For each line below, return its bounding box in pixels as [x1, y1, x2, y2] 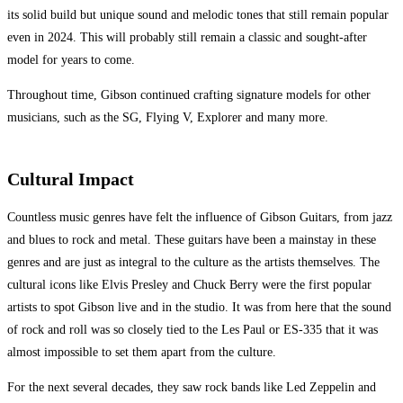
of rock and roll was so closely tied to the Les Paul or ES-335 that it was [7, 323, 378, 337]
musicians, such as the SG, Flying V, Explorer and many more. [7, 110, 328, 124]
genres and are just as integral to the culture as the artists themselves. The [7, 255, 380, 270]
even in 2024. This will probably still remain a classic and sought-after [7, 30, 367, 44]
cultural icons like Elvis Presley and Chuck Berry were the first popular [7, 278, 372, 292]
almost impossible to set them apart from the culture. [7, 345, 276, 360]
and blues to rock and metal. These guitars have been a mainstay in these [7, 233, 376, 247]
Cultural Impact [7, 168, 134, 189]
